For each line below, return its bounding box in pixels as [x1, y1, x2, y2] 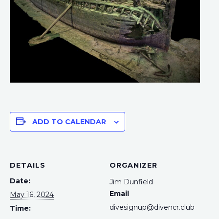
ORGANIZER [109, 160, 157, 170]
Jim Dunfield [109, 177, 153, 186]
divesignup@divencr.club [109, 202, 195, 212]
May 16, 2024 [10, 190, 54, 199]
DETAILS [10, 160, 45, 170]
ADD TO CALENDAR [32, 117, 106, 126]
